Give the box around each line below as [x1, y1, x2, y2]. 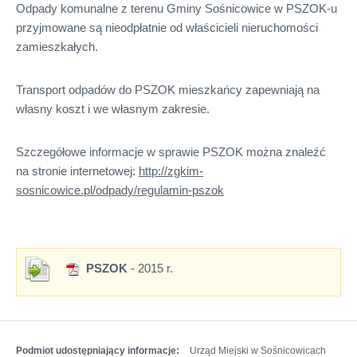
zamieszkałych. [16, 39, 98, 53]
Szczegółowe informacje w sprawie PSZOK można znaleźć [16, 144, 326, 159]
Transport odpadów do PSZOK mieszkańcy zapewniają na [16, 82, 320, 96]
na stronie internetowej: [16, 163, 139, 178]
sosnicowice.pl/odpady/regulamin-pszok [16, 182, 224, 197]
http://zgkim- [139, 163, 203, 178]
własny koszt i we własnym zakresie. [16, 101, 210, 116]
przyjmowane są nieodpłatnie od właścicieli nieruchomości [16, 20, 318, 34]
